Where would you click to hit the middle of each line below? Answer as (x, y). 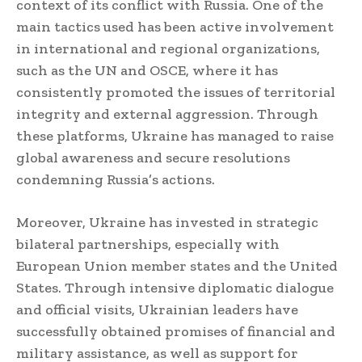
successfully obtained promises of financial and (176, 332)
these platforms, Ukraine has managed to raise (175, 136)
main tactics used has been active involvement (175, 27)
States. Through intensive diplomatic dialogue (175, 288)
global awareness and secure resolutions (153, 158)
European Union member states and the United (177, 266)
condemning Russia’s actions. (116, 180)
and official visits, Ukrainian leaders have (157, 310)
